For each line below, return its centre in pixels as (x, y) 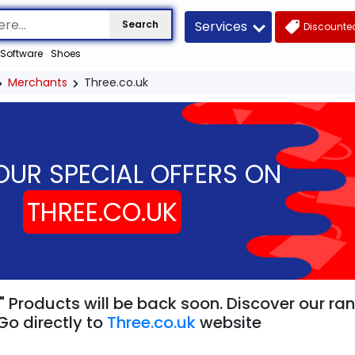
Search (140, 25)
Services (221, 26)
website (228, 322)
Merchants (38, 83)
